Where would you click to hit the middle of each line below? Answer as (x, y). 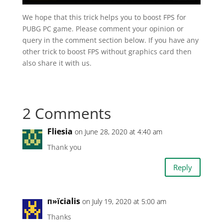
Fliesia (60, 132)
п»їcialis (63, 201)
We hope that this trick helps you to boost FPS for (104, 17)
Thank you (64, 147)
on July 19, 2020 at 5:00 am (124, 202)
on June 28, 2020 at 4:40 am (118, 132)
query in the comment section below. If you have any (110, 40)
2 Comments (66, 113)
